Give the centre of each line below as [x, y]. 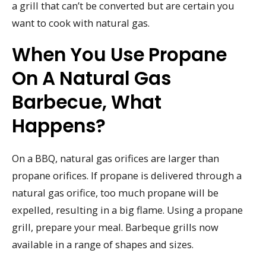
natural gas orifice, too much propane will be [115, 193]
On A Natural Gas [91, 79]
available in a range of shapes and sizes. [103, 245]
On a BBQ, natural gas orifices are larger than [115, 159]
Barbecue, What [87, 102]
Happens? [59, 126]
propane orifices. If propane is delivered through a [127, 176]
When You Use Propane [119, 55]
